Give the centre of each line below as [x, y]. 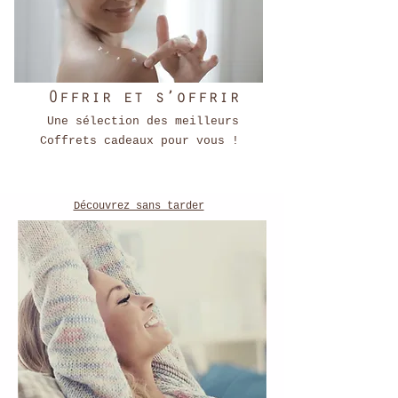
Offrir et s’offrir [139, 98]
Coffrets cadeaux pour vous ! [139, 141]
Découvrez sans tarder [139, 207]
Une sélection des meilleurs [139, 122]
